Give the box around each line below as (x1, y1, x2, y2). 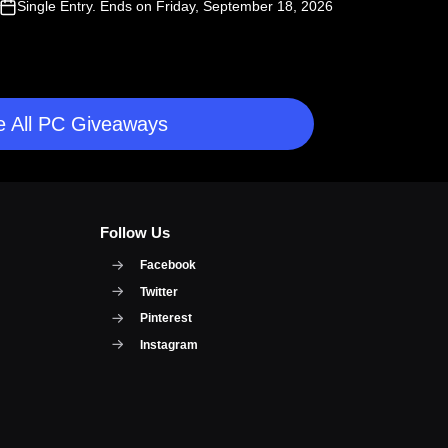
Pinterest (139, 311, 192, 326)
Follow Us (99, 224, 170, 242)
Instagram (139, 337, 198, 352)
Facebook (139, 258, 196, 273)
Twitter (139, 284, 178, 299)
